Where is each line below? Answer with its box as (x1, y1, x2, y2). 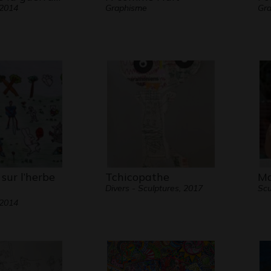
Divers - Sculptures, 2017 (105, 183, 203, 194)
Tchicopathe (105, 170, 169, 184)
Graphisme (105, 2, 147, 13)
